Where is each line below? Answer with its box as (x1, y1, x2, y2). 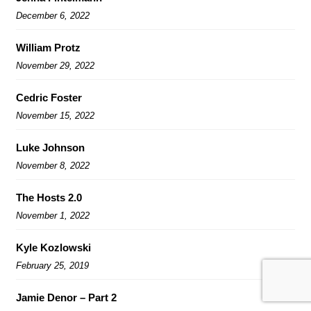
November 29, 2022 (16, 60, 94, 71)
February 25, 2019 (16, 260, 89, 271)
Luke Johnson (16, 141, 85, 153)
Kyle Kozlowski (16, 241, 91, 253)
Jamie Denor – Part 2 (16, 291, 117, 303)
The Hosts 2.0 (16, 191, 82, 203)
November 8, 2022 (16, 160, 90, 171)
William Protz (16, 41, 81, 53)
